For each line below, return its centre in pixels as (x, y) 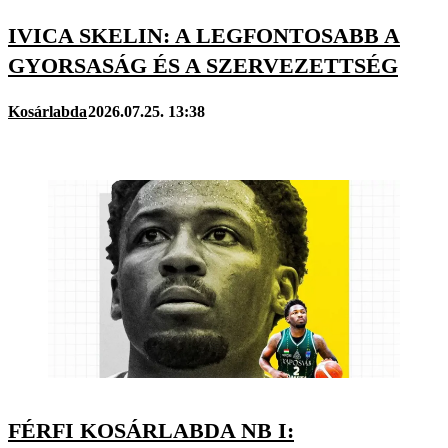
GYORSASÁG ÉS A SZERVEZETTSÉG (203, 66)
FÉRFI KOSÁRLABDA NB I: (151, 430)
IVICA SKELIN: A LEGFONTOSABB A (204, 36)
